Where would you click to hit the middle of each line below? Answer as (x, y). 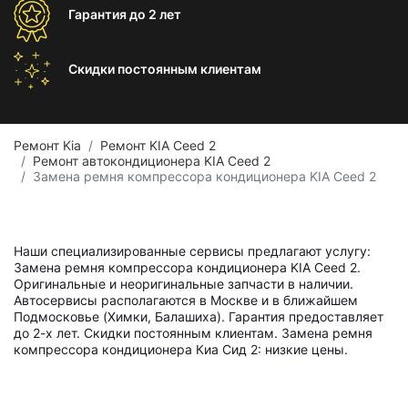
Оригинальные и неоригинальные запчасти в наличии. (184, 284)
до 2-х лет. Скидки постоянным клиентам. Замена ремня (193, 333)
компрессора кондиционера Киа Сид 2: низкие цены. (181, 349)
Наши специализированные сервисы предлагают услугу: (192, 251)
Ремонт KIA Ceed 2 (158, 145)
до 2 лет (155, 14)
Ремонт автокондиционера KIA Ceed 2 (152, 161)
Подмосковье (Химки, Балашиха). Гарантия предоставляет (199, 316)
